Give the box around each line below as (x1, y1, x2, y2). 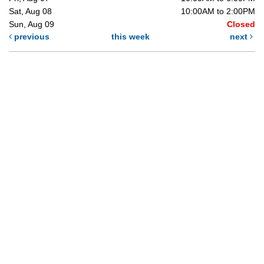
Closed (227, 19, 255, 29)
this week (111, 31, 150, 41)
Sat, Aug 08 (9, 6, 52, 16)
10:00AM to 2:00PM (181, 6, 255, 16)
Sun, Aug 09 (9, 19, 54, 29)
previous (12, 31, 49, 41)
